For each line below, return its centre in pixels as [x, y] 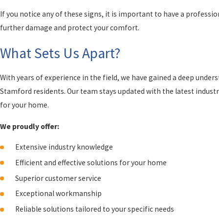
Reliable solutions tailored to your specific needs [95, 209]
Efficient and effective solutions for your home [91, 162]
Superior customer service [58, 178]
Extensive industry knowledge [64, 147]
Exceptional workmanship [59, 194]
